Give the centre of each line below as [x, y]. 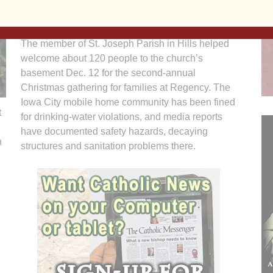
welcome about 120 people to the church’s [112, 58]
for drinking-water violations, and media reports [122, 116]
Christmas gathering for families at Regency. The [126, 87]
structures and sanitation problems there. [108, 146]
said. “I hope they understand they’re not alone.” [123, 14]
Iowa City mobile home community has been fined [128, 102]
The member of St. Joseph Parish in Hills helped [125, 43]
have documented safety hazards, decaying [114, 131]
